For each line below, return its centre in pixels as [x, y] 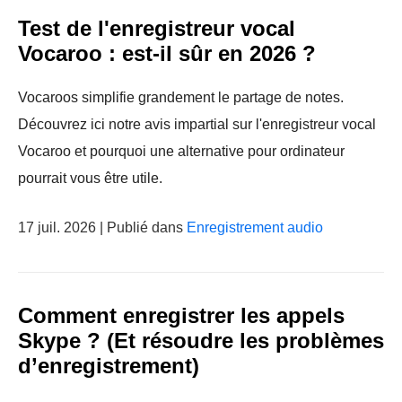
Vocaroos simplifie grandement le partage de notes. [181, 97]
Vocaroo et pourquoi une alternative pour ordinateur [181, 151]
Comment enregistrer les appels [181, 315]
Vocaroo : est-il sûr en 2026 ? [167, 53]
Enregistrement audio [255, 227]
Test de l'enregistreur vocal [157, 28]
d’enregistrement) [109, 366]
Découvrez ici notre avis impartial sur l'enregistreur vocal [197, 124]
